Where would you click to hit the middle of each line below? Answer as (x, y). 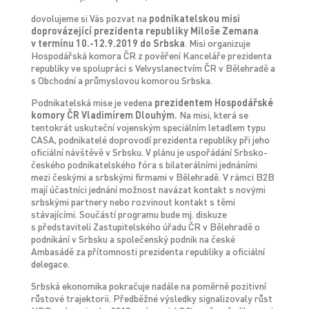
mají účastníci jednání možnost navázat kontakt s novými (148, 189)
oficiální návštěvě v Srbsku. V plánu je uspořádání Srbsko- (149, 152)
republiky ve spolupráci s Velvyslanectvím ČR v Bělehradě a (153, 68)
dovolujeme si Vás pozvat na (90, 18)
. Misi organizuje (217, 43)
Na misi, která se (212, 115)
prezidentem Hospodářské (213, 102)
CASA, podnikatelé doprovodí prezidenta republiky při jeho (150, 140)
